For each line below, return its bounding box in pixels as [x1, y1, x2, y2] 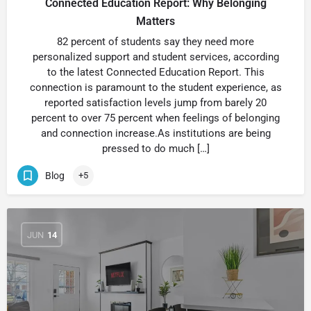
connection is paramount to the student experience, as [29, 81, 282, 94]
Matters [136, 15, 175, 28]
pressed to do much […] [101, 142, 210, 155]
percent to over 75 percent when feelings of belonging [31, 112, 280, 124]
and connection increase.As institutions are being [40, 127, 271, 140]
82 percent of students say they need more [57, 35, 254, 48]
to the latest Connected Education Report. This [47, 66, 264, 78]
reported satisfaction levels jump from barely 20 [44, 96, 267, 109]
